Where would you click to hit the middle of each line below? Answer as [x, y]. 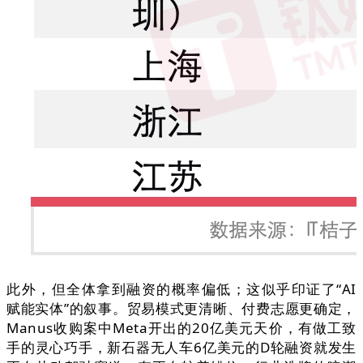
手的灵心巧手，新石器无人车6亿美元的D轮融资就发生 [181, 348]
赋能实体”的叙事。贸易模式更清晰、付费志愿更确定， [181, 309]
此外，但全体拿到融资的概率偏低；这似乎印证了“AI [181, 289]
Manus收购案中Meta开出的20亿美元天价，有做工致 [181, 328]
